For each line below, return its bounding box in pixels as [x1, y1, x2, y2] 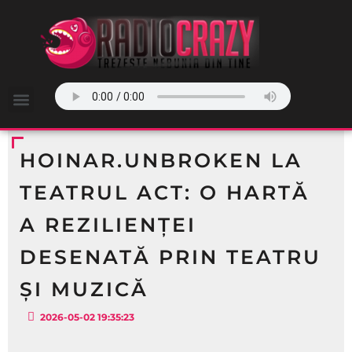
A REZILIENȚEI [20, 213, 196, 236]
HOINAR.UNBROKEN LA [20, 148, 302, 172]
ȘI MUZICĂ [20, 277, 148, 301]
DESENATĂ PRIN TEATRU [20, 245, 321, 269]
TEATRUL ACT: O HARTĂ [20, 181, 310, 204]
